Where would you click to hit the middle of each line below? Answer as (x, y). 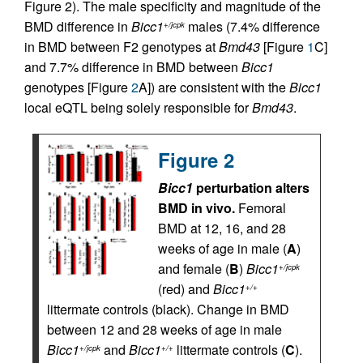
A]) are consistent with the (214, 87)
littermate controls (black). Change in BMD (168, 309)
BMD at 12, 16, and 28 (222, 228)
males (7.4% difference (252, 26)
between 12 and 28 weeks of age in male (164, 329)
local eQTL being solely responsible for (138, 107)
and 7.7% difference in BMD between (133, 67)
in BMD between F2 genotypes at (122, 47)
